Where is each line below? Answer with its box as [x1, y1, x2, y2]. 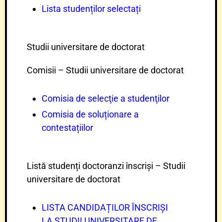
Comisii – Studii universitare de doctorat [27, 65, 184, 75]
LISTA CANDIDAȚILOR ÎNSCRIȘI [42, 202, 168, 213]
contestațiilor [42, 122, 93, 133]
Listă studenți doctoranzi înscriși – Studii [27, 161, 185, 171]
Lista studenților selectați [42, 3, 141, 14]
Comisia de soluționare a [42, 109, 139, 119]
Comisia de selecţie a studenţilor [42, 93, 169, 104]
